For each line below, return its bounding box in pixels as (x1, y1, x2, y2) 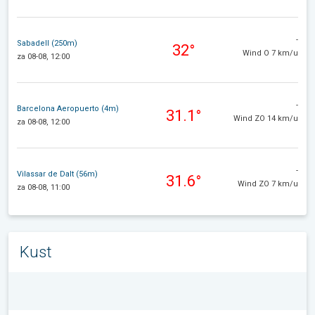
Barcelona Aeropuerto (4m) (17, 104, 119, 114)
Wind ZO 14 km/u (233, 113, 298, 123)
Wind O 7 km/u (243, 48, 298, 58)
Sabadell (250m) (17, 39, 77, 49)
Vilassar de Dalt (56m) (17, 169, 98, 179)
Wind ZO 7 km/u (238, 179, 298, 188)
